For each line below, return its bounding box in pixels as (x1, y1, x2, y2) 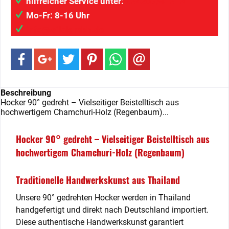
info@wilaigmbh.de (26, 25, 104, 35)
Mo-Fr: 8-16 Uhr (26, 10, 89, 20)
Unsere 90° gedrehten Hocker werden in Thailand (16, 193, 191, 202)
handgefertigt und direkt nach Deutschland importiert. (16, 205, 209, 215)
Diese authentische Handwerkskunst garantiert (16, 217, 184, 227)
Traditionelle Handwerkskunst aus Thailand (16, 173, 180, 187)
